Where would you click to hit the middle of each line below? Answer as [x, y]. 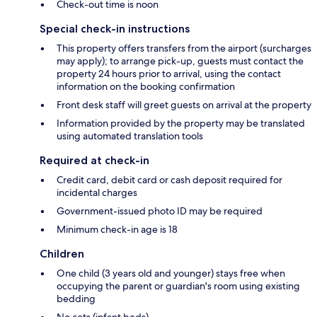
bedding [76, 299]
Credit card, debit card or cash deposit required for [169, 180]
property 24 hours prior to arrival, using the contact [169, 74]
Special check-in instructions [115, 29]
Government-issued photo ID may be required [160, 211]
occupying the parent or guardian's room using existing [178, 286]
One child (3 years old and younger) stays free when [171, 273]
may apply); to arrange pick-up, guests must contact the [180, 61]
